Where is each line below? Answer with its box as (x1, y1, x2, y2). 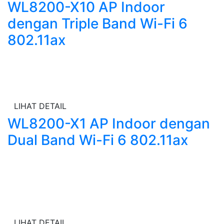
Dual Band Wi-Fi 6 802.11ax (7, 131, 188, 148)
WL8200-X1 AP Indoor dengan (7, 115, 210, 132)
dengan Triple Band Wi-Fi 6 (7, 15, 187, 32)
